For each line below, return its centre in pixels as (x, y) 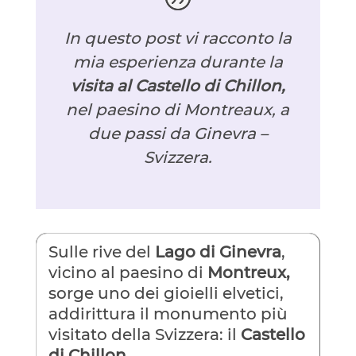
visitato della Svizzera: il (144, 334)
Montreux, (248, 272)
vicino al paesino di (128, 272)
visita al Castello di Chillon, (178, 85)
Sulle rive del (99, 252)
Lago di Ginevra (216, 252)
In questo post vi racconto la (178, 38)
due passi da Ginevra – (178, 133)
